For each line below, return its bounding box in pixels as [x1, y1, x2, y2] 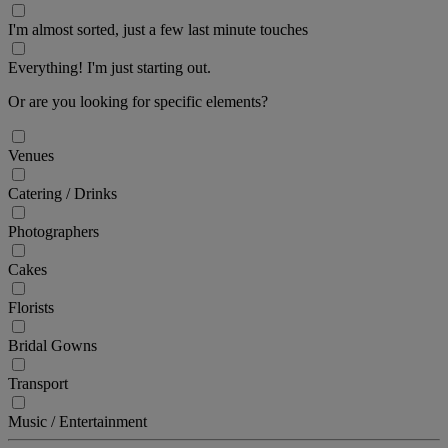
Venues [8, 146, 54, 164]
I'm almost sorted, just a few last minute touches [8, 20, 308, 38]
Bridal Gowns [8, 336, 97, 354]
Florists [8, 298, 54, 316]
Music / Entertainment [8, 412, 147, 430]
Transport [8, 374, 68, 392]
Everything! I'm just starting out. [8, 58, 211, 76]
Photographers [8, 222, 99, 240]
